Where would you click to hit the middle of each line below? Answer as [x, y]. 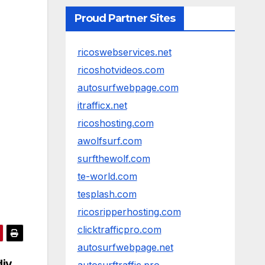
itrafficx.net [102, 105]
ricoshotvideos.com [121, 70]
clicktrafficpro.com [119, 230]
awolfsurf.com [109, 141]
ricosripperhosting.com [129, 212]
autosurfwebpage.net [125, 247]
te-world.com [107, 176]
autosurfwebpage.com [128, 88]
